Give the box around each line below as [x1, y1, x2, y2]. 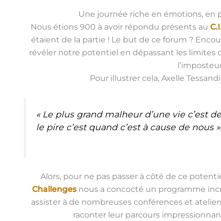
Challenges [32, 184, 76, 194]
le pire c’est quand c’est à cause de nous [36, 121, 216, 132]
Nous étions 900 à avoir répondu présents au [30, 22, 208, 32]
